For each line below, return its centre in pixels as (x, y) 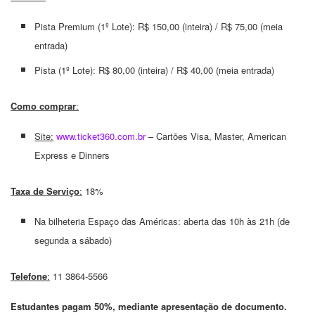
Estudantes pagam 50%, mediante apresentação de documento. (149, 307)
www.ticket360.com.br (101, 136)
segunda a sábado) (73, 240)
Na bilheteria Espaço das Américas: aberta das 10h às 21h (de (162, 221)
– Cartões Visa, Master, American (216, 136)
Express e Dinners (72, 155)
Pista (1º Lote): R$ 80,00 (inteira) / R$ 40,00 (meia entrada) (155, 70)
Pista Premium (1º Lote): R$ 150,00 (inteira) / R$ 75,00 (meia (159, 27)
